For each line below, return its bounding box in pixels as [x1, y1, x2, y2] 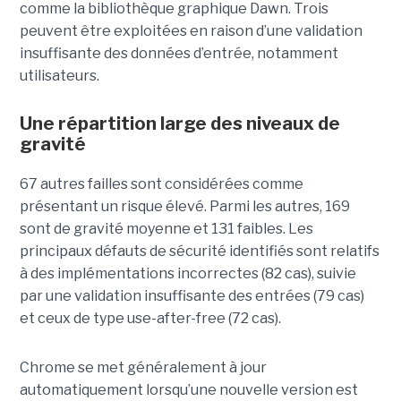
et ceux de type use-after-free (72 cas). [19, 310, 281, 328]
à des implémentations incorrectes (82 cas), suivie [19, 265, 356, 283]
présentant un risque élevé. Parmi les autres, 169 [19, 198, 350, 216]
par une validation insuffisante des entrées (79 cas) [19, 287, 364, 305]
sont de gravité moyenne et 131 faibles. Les [19, 220, 313, 238]
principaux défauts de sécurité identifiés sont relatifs [19, 243, 380, 260]
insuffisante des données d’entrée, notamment [19, 45, 338, 63]
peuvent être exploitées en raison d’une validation [19, 22, 363, 40]
